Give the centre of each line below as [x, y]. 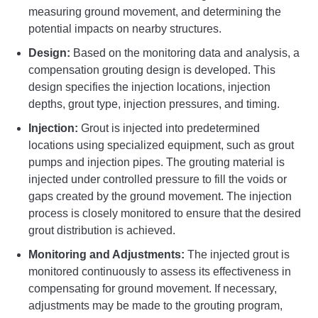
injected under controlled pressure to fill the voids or [158, 180]
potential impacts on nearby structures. [125, 29]
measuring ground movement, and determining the [155, 12]
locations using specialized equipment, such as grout [161, 146]
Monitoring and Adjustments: [106, 255]
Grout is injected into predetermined [169, 128]
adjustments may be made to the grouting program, [155, 306]
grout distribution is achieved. [102, 231]
